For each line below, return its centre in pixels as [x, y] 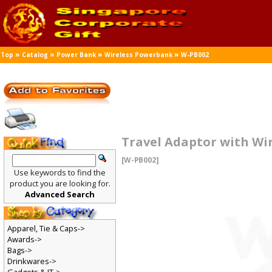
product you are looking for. [60, 184]
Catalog [35, 55]
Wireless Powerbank [139, 55]
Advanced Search [60, 195]
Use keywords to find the [60, 173]
